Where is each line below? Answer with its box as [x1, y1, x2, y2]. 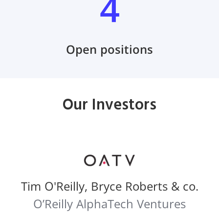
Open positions [66, 41, 153, 57]
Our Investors [63, 92, 156, 118]
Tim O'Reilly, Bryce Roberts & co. [21, 177, 198, 194]
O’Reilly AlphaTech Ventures [33, 195, 186, 212]
